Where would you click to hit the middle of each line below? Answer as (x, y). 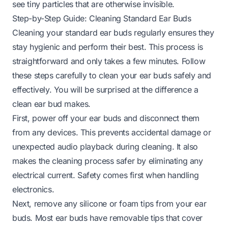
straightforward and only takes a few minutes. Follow (109, 61)
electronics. (33, 190)
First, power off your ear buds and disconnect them (106, 118)
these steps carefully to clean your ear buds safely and (112, 76)
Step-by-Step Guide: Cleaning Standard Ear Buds (102, 19)
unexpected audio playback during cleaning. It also (105, 147)
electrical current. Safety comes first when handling (106, 175)
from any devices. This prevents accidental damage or (112, 133)
